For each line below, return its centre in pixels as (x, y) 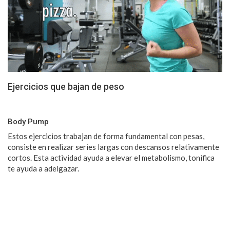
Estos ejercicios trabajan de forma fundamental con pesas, (106, 136)
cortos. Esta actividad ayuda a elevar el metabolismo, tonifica (112, 157)
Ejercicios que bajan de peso (66, 87)
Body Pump (28, 121)
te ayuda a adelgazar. (43, 168)
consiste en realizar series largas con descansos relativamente (113, 147)
